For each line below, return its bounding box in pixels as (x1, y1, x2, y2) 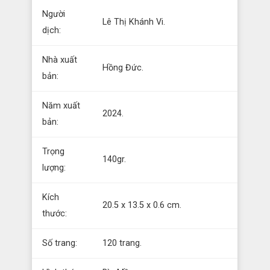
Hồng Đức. (102, 63, 144, 73)
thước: (42, 209, 67, 219)
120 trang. (102, 238, 142, 248)
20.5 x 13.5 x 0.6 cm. (102, 200, 182, 210)
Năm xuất (42, 101, 81, 111)
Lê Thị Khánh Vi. (102, 17, 166, 27)
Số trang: (42, 238, 78, 248)
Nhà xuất (42, 55, 78, 65)
